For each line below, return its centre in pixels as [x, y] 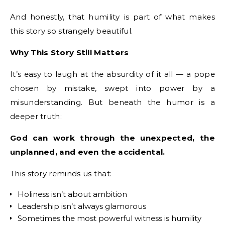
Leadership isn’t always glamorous [82, 206]
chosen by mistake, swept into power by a [113, 88]
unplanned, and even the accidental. [88, 152]
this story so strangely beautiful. [72, 31]
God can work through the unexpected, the [113, 138]
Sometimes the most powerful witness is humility [109, 218]
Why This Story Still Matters [70, 52]
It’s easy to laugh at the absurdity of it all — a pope [113, 74]
